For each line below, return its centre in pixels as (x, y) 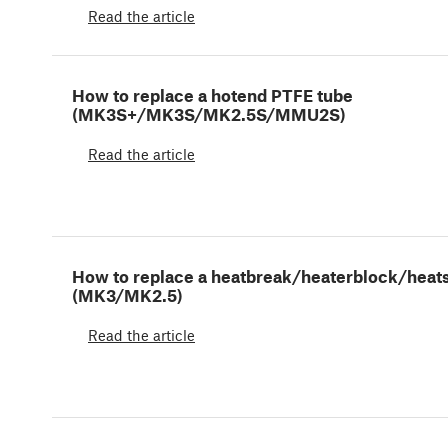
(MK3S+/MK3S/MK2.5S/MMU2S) (209, 114)
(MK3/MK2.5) (127, 295)
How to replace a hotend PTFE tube (212, 95)
